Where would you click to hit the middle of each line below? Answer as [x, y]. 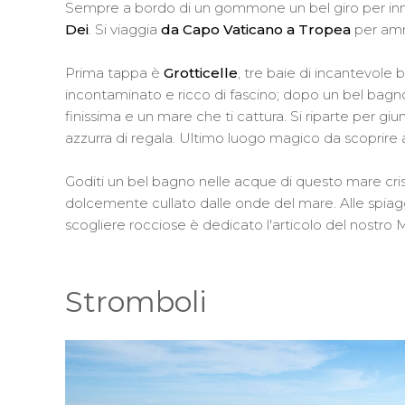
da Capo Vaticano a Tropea [258, 29]
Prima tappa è [114, 72]
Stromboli [136, 301]
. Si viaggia [125, 29]
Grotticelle [201, 72]
